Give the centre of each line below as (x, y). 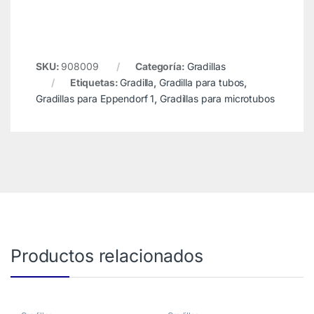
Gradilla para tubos (202, 83)
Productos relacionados (107, 256)
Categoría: (161, 67)
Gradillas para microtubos (217, 99)
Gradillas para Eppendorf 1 (95, 99)
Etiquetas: (95, 83)
